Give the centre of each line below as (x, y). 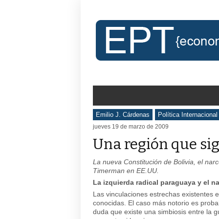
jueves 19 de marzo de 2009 (131, 127)
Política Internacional (188, 115)
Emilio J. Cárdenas (123, 115)
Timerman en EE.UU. (126, 171)
